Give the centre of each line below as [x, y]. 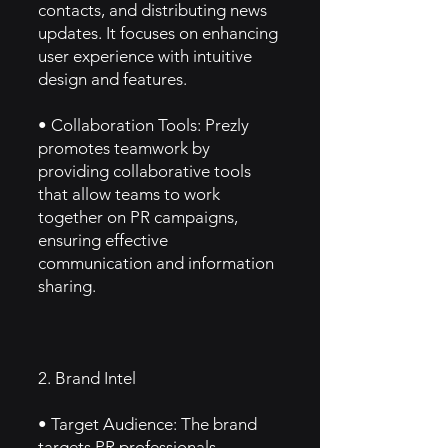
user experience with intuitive [145, 56]
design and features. [112, 79]
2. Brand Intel [87, 378]
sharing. [67, 286]
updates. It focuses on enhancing [158, 33]
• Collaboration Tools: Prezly [143, 125]
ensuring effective [103, 240]
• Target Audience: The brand [147, 424]
